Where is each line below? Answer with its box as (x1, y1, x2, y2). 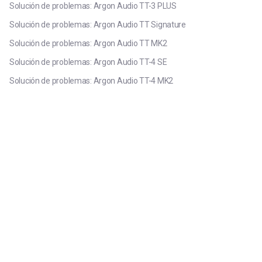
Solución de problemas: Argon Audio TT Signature (9, 20, 186, 29)
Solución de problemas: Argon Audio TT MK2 (9, 39, 167, 48)
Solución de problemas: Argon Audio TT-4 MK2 (9, 76, 173, 85)
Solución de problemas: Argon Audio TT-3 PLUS (9, 1, 177, 11)
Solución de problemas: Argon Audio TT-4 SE (9, 57, 167, 67)
